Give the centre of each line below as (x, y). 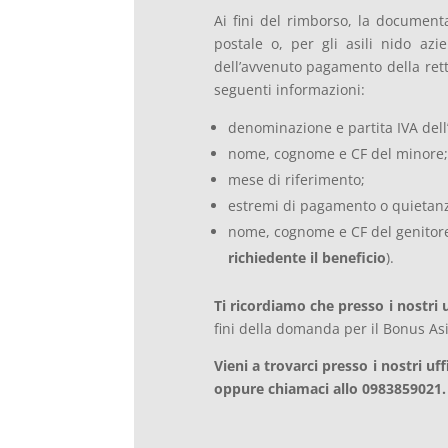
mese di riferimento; (296, 180)
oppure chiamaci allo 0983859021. (329, 389)
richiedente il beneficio (306, 258)
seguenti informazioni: (289, 90)
